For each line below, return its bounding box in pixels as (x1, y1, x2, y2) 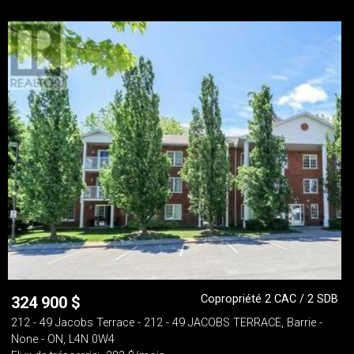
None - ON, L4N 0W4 (11, 333, 115, 346)
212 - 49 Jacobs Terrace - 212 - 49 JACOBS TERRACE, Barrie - (11, 316, 322, 330)
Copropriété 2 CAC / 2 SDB (201, 292, 338, 306)
